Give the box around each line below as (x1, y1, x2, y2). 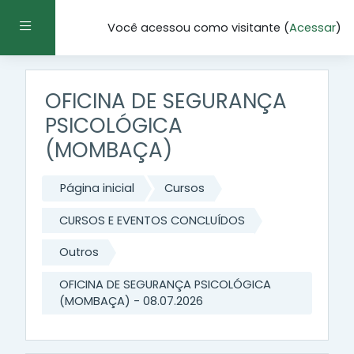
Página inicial (60, 179, 135, 196)
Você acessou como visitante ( (107, 20, 289, 36)
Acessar (289, 20, 336, 36)
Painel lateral (31, 18, 104, 34)
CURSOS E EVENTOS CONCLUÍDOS (58, 212, 245, 228)
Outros (58, 244, 99, 261)
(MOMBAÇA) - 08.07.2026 (58, 293, 203, 310)
